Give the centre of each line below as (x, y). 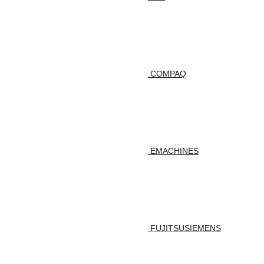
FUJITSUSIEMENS (186, 228)
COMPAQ (168, 74)
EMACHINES (174, 151)
